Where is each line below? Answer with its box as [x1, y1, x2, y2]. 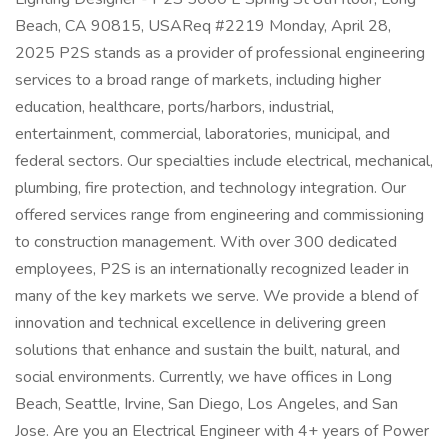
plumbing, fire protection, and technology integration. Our [15, 177, 406, 199]
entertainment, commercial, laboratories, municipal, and [15, 123, 390, 145]
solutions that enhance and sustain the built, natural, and [15, 339, 400, 361]
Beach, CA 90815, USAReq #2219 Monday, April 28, [15, 15, 391, 37]
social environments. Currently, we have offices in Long [15, 366, 392, 388]
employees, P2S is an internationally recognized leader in [15, 258, 409, 280]
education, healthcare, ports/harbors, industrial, [15, 96, 334, 118]
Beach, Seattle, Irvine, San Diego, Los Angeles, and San [15, 393, 398, 415]
